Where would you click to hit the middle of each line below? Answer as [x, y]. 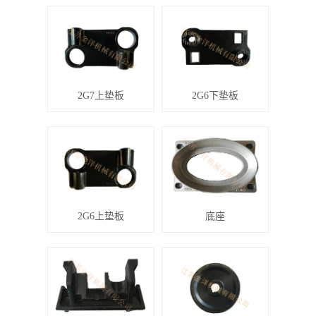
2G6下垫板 [215, 95]
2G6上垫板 [101, 216]
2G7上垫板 [101, 95]
